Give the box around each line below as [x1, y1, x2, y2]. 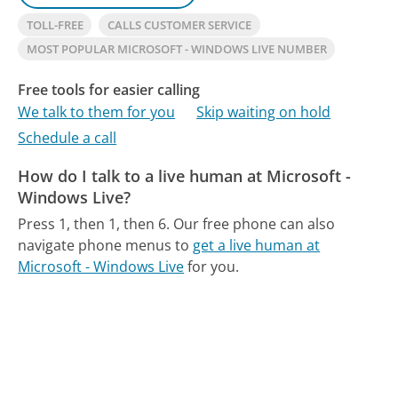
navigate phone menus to [18, 235, 194, 256]
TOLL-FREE [26, 16, 84, 33]
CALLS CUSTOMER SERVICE [107, 16, 251, 33]
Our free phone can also [173, 214, 336, 235]
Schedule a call [18, 127, 117, 147]
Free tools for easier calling [18, 79, 201, 99]
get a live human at [193, 235, 321, 256]
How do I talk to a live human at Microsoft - [18, 165, 352, 187]
